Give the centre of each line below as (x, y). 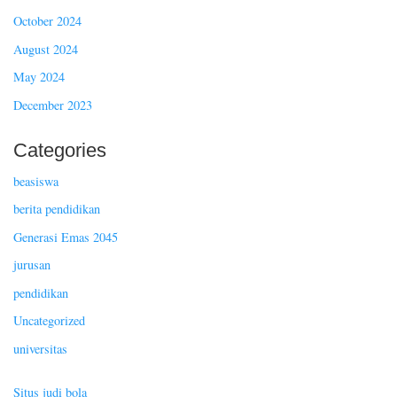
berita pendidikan (57, 209)
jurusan (32, 265)
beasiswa (36, 181)
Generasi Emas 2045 (66, 237)
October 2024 (47, 21)
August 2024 (46, 49)
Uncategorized (49, 321)
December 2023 (53, 105)
